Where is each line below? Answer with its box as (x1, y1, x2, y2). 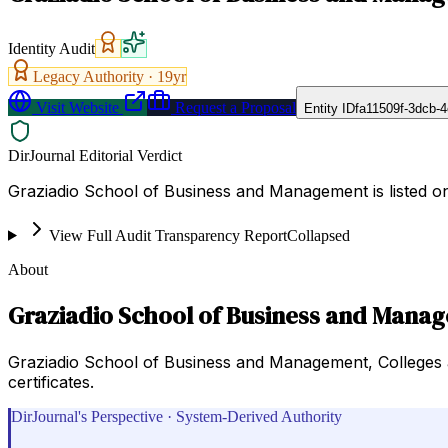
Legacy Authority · (33, 67, 157, 85)
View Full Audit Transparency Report (48, 226, 287, 244)
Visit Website (32, 98, 119, 116)
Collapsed (286, 226, 350, 244)
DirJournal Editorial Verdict (8, 146, 182, 164)
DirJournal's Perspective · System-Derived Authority (11, 407, 342, 425)
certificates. (8, 371, 94, 392)
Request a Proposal (171, 98, 296, 116)
